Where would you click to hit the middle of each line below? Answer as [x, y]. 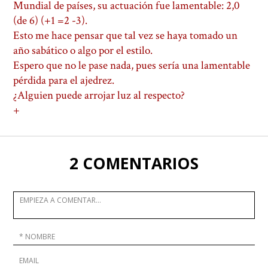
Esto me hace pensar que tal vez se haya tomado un [126, 36]
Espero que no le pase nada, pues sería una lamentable [132, 66]
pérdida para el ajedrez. [64, 80]
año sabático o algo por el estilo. [83, 51]
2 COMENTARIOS [134, 163]
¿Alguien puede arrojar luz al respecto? [99, 95]
